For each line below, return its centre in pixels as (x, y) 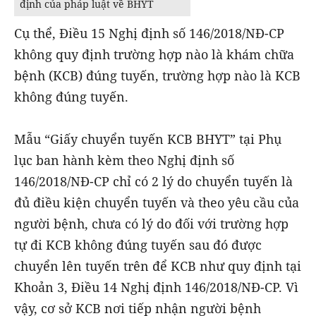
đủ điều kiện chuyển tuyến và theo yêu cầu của (157, 203)
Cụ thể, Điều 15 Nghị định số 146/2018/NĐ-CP (149, 34)
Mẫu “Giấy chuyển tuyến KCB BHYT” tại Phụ (148, 139)
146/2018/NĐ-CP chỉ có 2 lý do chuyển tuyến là (153, 182)
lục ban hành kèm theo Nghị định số (124, 160)
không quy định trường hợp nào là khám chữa (154, 55)
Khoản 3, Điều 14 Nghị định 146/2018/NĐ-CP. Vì (156, 287)
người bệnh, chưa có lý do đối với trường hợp (151, 224)
